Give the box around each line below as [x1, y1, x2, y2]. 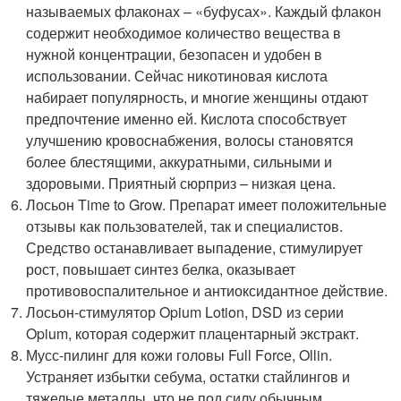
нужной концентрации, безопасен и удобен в [26, 43, 323, 64]
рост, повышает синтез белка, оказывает [26, 258, 296, 279]
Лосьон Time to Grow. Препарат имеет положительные [26, 193, 388, 215]
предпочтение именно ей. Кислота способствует [26, 107, 347, 129]
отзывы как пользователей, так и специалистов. [26, 215, 344, 236]
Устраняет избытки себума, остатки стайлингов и [26, 365, 351, 387]
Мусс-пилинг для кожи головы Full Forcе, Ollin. [26, 344, 333, 365]
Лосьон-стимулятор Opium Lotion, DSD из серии [26, 301, 345, 322]
